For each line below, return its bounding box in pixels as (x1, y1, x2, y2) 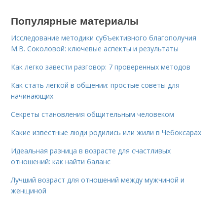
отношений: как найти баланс (11, 156, 111, 166)
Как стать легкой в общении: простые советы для (11, 80, 180, 90)
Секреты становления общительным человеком (11, 109, 175, 119)
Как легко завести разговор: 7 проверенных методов (11, 62, 191, 72)
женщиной (11, 185, 47, 195)
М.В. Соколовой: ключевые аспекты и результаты (11, 43, 179, 53)
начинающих (11, 91, 54, 101)
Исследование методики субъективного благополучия (11, 33, 197, 42)
